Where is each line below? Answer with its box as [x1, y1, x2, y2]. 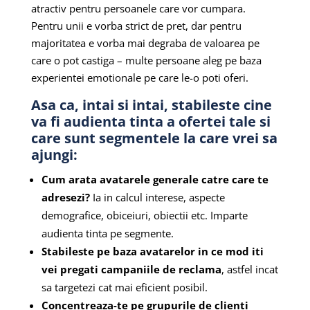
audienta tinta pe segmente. [41, 226, 174, 241]
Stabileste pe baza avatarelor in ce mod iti [41, 244, 264, 259]
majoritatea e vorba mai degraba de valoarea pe [30, 36, 259, 51]
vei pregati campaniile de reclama [41, 262, 221, 277]
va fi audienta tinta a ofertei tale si [30, 112, 271, 131]
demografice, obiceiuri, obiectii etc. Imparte [41, 208, 248, 223]
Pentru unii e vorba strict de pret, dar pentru [30, 19, 241, 33]
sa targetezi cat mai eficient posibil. [41, 280, 208, 295]
